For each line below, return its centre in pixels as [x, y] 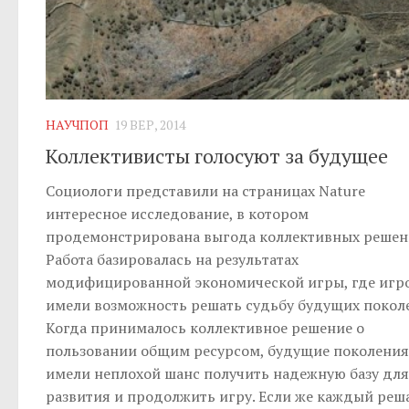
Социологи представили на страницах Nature [205, 190]
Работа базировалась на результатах [172, 259]
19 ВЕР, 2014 [150, 125]
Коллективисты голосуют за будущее [217, 155]
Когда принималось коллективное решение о [205, 327]
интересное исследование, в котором [177, 213]
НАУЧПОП [77, 125]
